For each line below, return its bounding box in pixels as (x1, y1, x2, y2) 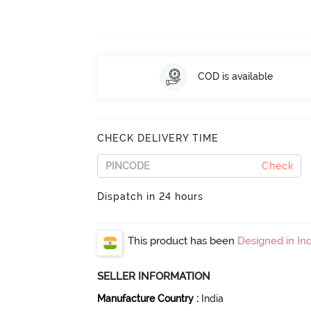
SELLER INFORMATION (97, 269, 211, 283)
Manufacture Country (97, 292, 194, 304)
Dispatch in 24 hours (97, 190, 204, 202)
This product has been (128, 234, 238, 247)
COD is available (197, 71, 273, 83)
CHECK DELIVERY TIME (97, 132, 219, 144)
